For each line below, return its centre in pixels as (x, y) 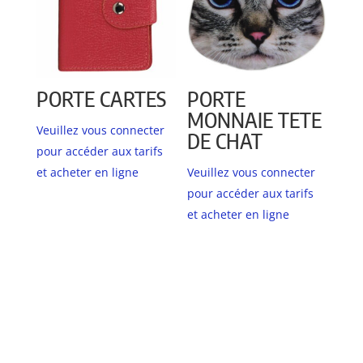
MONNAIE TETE (255, 119)
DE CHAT (225, 140)
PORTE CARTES (101, 98)
